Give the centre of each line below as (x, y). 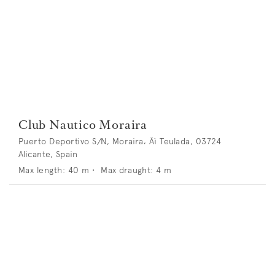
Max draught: (127, 170)
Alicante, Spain (48, 154)
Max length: (42, 170)
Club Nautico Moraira (83, 125)
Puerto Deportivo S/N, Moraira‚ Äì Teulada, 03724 (120, 141)
